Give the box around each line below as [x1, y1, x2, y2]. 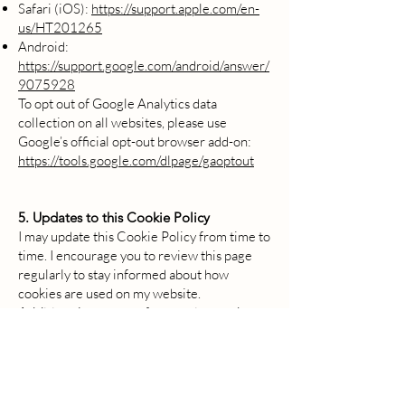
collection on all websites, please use [18, 114, 227, 131]
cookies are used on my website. [18, 285, 201, 302]
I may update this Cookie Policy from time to [18, 228, 270, 245]
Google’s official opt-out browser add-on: [18, 133, 251, 150]
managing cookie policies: [18, 323, 175, 340]
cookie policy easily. [18, 380, 130, 397]
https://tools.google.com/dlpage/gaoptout [18, 152, 254, 169]
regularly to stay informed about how [18, 266, 229, 283]
